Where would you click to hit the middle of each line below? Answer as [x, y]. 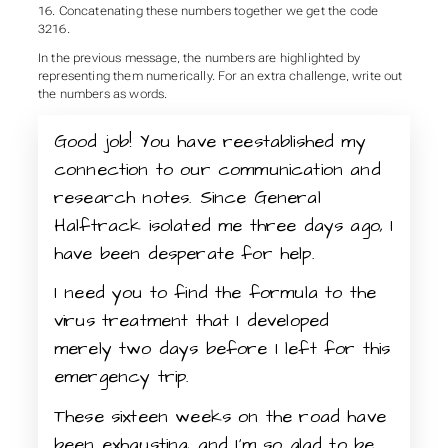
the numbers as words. [102, 94]
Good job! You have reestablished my [209, 141]
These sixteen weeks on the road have [219, 416]
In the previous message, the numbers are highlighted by [199, 58]
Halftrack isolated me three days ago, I [223, 225]
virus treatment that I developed [191, 321]
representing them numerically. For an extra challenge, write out [220, 76]
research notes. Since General [187, 197]
